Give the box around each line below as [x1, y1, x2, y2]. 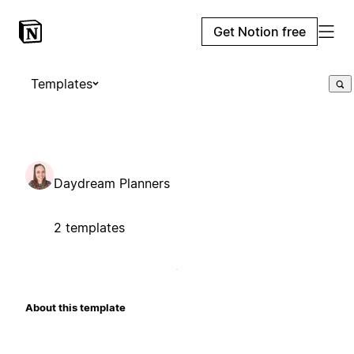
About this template [25, 300, 126, 314]
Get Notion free [213, 24, 306, 40]
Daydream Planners [54, 175, 170, 191]
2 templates [54, 219, 125, 235]
